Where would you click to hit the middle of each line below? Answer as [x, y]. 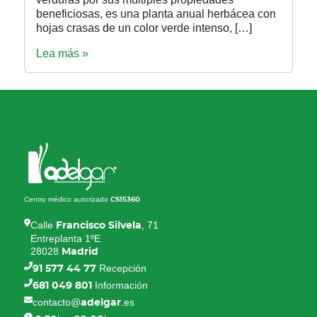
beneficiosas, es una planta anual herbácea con [156, 14]
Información [120, 286]
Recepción [122, 269]
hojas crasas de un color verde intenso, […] [144, 28]
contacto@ [57, 302]
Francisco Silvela [98, 226]
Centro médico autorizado [68, 200]
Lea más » [63, 54]
